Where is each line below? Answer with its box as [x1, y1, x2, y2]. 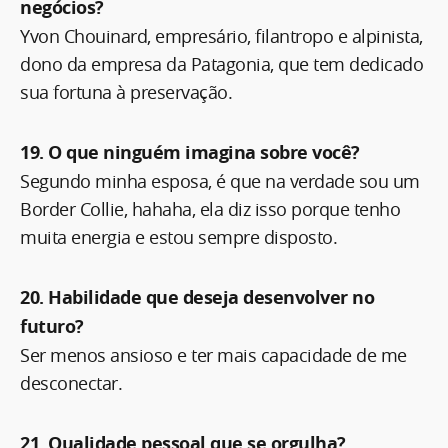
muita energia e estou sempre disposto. [20, 224, 337, 249]
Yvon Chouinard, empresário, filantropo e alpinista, [20, 23, 423, 48]
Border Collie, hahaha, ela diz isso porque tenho [20, 196, 400, 221]
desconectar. [20, 370, 122, 395]
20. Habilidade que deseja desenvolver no [20, 284, 374, 310]
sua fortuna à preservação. [20, 79, 232, 104]
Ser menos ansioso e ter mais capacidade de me [20, 342, 407, 367]
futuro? [20, 313, 84, 339]
